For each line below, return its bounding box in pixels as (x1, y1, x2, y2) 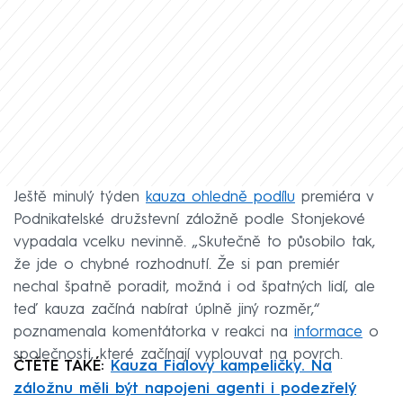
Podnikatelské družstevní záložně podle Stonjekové (13, 211, 365, 228)
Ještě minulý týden (13, 189, 146, 205)
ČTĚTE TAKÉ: (13, 358, 111, 374)
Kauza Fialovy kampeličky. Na (111, 358, 332, 374)
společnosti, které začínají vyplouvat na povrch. (13, 346, 343, 363)
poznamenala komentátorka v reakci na (13, 324, 294, 340)
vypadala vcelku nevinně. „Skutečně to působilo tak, (13, 234, 375, 250)
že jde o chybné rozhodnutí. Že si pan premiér (13, 256, 339, 273)
